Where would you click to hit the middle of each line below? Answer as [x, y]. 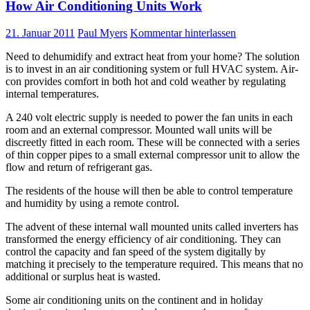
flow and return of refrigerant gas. [79, 167]
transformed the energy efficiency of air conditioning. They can [143, 239]
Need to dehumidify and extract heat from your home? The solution [153, 56]
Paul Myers [102, 33]
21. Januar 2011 [40, 33]
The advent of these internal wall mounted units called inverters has [152, 227]
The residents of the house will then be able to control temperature [149, 191]
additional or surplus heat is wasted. [83, 276]
